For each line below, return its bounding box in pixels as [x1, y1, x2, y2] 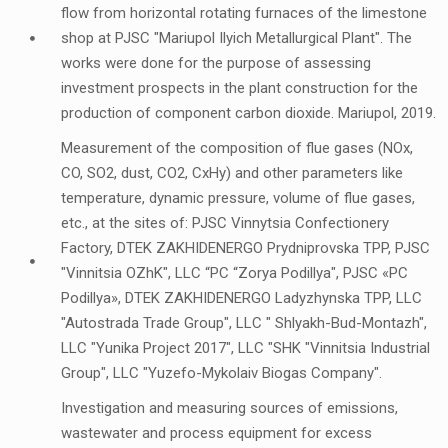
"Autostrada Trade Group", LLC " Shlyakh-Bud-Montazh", [61, 314, 428, 333]
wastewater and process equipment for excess [61, 424, 373, 443]
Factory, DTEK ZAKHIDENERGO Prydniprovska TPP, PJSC [61, 239, 431, 258]
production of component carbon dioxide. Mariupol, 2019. [61, 104, 437, 123]
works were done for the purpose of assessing [61, 54, 372, 73]
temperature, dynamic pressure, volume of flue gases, [61, 189, 416, 208]
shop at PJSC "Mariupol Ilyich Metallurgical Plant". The [61, 29, 413, 48]
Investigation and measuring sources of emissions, [61, 399, 399, 418]
